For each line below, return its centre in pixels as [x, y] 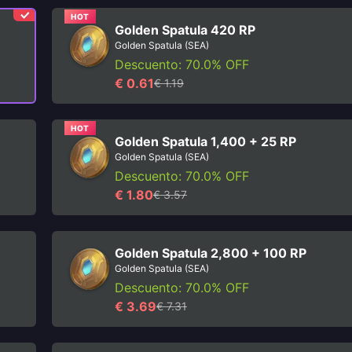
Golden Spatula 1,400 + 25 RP [205, 141]
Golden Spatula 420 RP [185, 30]
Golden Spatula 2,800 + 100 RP [211, 253]
